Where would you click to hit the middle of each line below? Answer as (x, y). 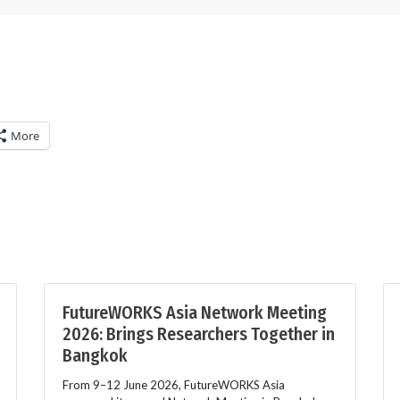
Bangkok (95, 355)
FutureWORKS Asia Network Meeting (195, 312)
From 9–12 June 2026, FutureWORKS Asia (174, 384)
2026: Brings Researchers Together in (199, 333)
